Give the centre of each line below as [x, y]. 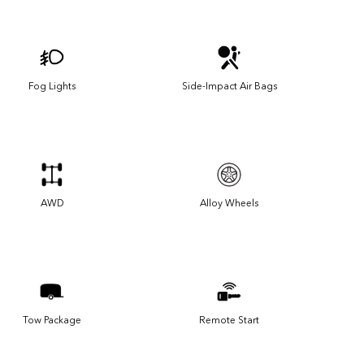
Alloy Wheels [229, 204]
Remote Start [229, 321]
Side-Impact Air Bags [229, 87]
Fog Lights [52, 87]
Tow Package [52, 321]
